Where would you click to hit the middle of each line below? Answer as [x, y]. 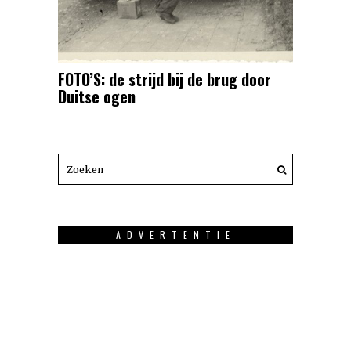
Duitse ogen [97, 97]
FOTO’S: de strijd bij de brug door [165, 80]
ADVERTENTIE [175, 235]
